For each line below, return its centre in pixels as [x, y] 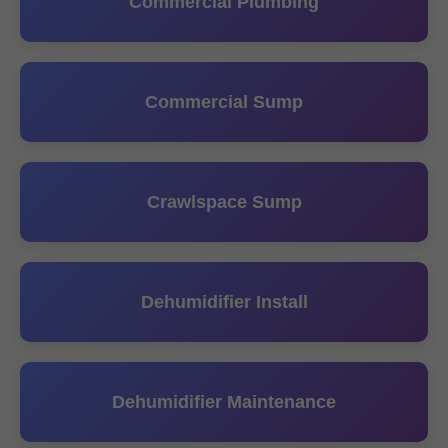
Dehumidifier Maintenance [224, 402]
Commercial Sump [224, 102]
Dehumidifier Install [224, 302]
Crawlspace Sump [224, 202]
